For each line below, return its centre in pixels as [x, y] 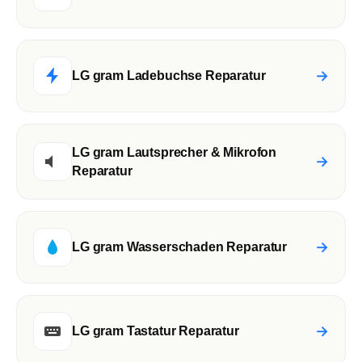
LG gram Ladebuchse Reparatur [169, 76]
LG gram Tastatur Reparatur [156, 331]
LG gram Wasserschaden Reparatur [180, 247]
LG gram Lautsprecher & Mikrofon [175, 152]
